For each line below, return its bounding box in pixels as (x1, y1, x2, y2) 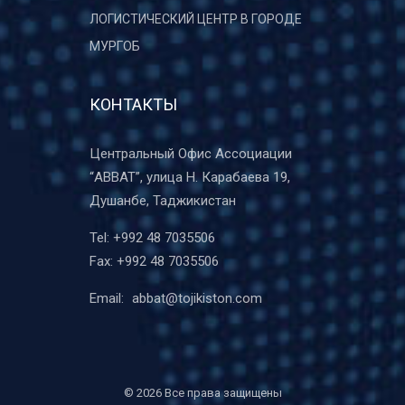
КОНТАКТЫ (89, 95, 177, 114)
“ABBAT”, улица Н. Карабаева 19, (89, 169, 290, 185)
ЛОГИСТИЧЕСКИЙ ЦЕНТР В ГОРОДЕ (89, 12, 302, 26)
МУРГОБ (89, 39, 140, 53)
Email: (89, 290, 127, 306)
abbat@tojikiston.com (132, 290, 262, 306)
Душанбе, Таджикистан (89, 193, 236, 209)
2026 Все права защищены (136, 386, 282, 400)
